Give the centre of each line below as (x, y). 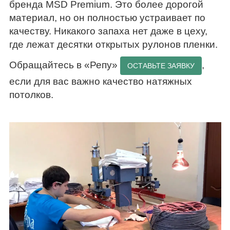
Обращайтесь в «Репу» (64, 65)
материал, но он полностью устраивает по (107, 18)
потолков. (31, 95)
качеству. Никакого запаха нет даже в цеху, (108, 31)
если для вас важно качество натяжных (100, 81)
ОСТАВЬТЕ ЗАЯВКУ (161, 66)
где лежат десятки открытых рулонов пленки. (113, 44)
